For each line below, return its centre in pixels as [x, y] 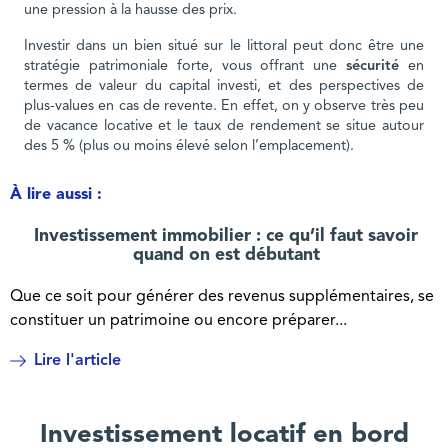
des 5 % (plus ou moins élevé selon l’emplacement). [191, 146]
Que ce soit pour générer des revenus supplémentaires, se [221, 296]
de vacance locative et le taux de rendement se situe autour [224, 126]
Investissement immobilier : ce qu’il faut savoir [226, 236]
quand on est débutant [226, 255]
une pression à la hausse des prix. [132, 10]
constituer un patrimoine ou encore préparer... [178, 320]
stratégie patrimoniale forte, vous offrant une [185, 66]
